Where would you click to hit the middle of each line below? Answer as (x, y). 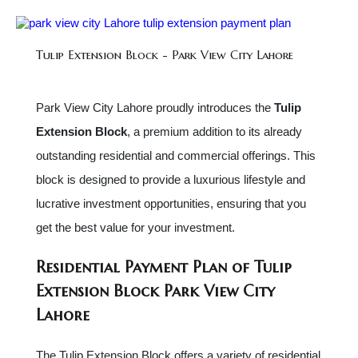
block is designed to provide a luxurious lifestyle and (171, 179)
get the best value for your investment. (135, 227)
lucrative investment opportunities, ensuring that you (171, 203)
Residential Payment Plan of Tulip (163, 267)
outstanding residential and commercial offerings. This (176, 155)
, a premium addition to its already (215, 131)
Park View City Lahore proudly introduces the (155, 107)
